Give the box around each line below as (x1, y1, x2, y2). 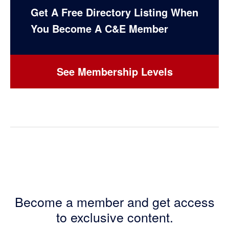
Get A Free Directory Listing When (31, 4, 198, 19)
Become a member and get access (14, 192, 215, 211)
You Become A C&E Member (31, 20, 168, 36)
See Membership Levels (56, 63, 173, 79)
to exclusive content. (56, 207, 173, 226)
